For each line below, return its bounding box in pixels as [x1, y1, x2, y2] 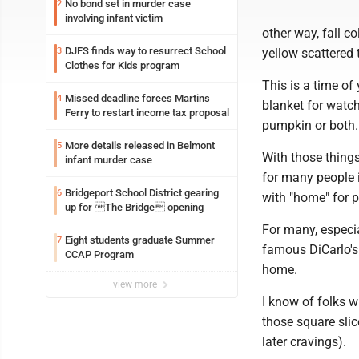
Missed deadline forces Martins [65, 92, 210, 104]
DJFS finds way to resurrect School [65, 45, 226, 57]
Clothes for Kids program [65, 59, 179, 71]
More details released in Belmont [65, 139, 215, 151]
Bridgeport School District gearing [65, 187, 219, 199]
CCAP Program [65, 248, 134, 260]
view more [113, 279, 159, 290]
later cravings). [262, 334, 346, 349]
